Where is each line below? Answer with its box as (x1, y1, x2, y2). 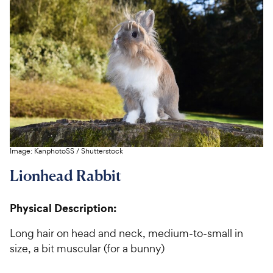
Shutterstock (81, 146, 123, 157)
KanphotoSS (34, 146, 74, 157)
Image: (10, 146, 34, 157)
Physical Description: (10, 200, 116, 216)
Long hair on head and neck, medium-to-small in (10, 226, 243, 241)
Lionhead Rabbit (10, 166, 121, 185)
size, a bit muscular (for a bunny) (10, 241, 165, 256)
